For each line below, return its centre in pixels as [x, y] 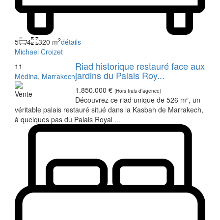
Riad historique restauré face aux [140, 66]
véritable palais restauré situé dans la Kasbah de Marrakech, [109, 110]
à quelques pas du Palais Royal [65, 120]
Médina [26, 76]
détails [71, 42]
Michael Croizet [39, 52]
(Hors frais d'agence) [138, 91]
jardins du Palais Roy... [120, 75]
